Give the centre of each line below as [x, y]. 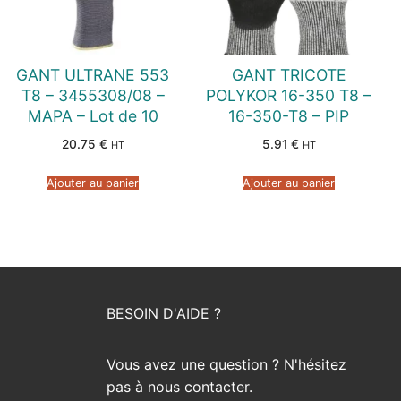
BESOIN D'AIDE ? [163, 314]
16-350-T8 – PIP [289, 115]
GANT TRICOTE [289, 74]
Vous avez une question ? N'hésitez [226, 365]
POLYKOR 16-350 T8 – [289, 95]
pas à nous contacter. [179, 387]
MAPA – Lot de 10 [93, 115]
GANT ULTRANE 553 [93, 74]
